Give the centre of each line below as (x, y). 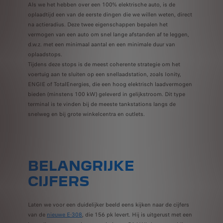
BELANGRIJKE (81, 166)
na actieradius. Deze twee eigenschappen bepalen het (98, 25)
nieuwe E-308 (65, 215)
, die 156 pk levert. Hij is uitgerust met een (137, 215)
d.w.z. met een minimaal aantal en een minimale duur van (102, 45)
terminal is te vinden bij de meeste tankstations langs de (102, 104)
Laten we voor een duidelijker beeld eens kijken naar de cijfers (109, 205)
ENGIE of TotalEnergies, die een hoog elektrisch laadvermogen (110, 84)
